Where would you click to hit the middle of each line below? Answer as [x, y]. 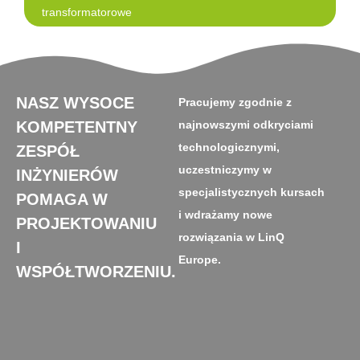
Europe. [199, 260]
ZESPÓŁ [48, 151]
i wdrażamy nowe [225, 215]
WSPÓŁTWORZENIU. [96, 272]
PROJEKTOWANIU [86, 223]
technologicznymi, [229, 147]
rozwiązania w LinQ [231, 237]
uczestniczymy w [225, 170]
